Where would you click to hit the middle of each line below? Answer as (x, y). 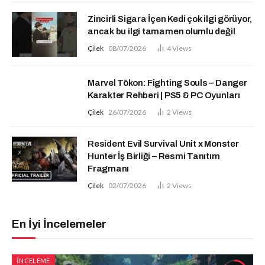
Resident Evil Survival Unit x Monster (163, 143)
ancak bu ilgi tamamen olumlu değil (161, 31)
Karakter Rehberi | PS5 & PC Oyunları (164, 95)
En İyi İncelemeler (59, 224)
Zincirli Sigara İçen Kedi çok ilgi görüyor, (170, 19)
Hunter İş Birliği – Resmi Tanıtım (154, 156)
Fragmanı (109, 168)
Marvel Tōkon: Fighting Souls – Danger (167, 83)
